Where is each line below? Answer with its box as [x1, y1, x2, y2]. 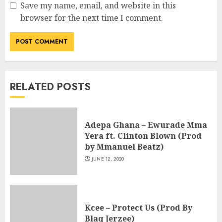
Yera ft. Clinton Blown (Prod [85, 130, 202, 142]
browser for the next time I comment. [20, 12, 163, 24]
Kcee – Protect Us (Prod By [85, 202, 192, 214]
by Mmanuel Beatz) [85, 141, 164, 153]
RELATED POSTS [10, 80, 91, 95]
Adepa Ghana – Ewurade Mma [85, 119, 207, 131]
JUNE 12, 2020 [91, 155, 124, 163]
